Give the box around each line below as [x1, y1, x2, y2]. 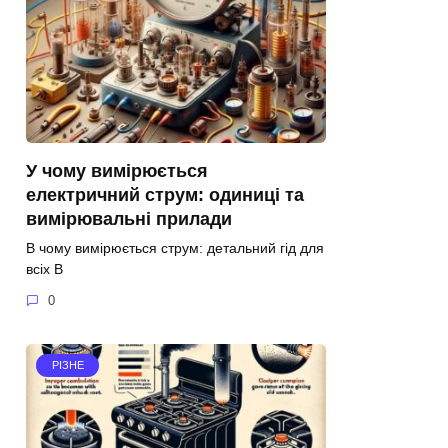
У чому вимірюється [26, 160, 208, 181]
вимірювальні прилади [26, 208, 232, 229]
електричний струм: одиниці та [26, 184, 304, 205]
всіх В [26, 260, 63, 277]
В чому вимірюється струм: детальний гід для [26, 239, 324, 256]
